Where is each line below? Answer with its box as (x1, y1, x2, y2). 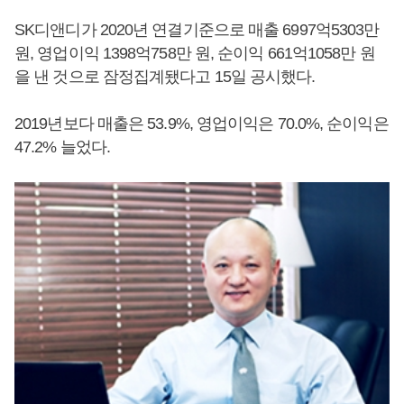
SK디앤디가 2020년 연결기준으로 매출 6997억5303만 (14, 21, 380, 39)
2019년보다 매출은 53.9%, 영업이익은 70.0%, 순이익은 (14, 115, 389, 133)
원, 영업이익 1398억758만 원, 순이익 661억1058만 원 (14, 44, 375, 62)
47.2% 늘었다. (14, 138, 110, 156)
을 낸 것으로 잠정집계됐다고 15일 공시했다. (14, 68, 316, 86)
